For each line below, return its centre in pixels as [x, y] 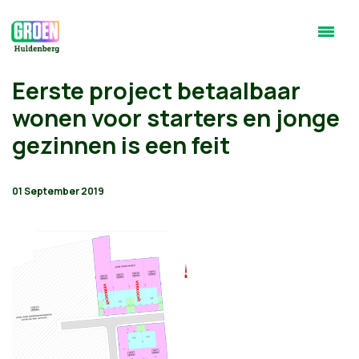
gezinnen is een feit [121, 145]
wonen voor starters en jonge [176, 118]
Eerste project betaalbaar [156, 91]
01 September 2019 [58, 191]
